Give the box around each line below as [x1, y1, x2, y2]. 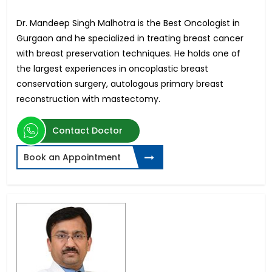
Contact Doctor [52, 124, 123, 137]
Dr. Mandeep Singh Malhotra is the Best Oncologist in [16, 17, 240, 30]
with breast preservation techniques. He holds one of [16, 47, 240, 60]
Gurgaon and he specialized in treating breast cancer [16, 32, 243, 45]
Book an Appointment [24, 151, 121, 164]
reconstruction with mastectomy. [16, 93, 160, 106]
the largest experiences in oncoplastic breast [16, 63, 208, 75]
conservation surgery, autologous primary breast [16, 78, 223, 90]
